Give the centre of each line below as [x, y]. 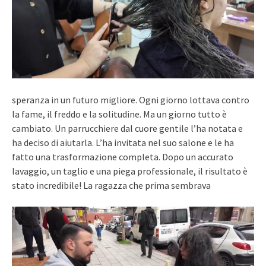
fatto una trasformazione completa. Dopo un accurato [123, 156]
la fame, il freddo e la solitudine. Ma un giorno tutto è [119, 114]
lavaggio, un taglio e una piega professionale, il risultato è [130, 171]
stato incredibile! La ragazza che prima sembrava [111, 185]
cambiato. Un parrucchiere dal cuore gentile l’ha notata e [127, 128]
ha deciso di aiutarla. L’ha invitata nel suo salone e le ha [123, 142]
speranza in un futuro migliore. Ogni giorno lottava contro [131, 99]
